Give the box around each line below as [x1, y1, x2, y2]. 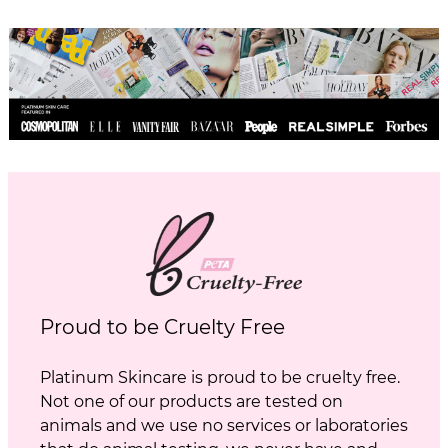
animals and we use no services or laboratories [40, 416, 408, 436]
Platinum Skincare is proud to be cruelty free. [40, 368, 400, 388]
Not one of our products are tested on [40, 392, 343, 412]
